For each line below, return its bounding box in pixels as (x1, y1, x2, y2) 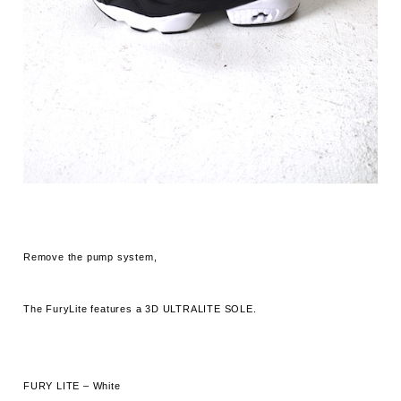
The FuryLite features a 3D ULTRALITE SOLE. (23, 303, 257, 315)
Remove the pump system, (23, 252, 158, 263)
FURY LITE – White (23, 380, 121, 392)
